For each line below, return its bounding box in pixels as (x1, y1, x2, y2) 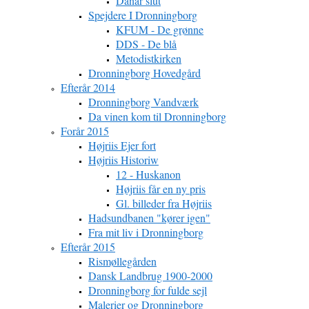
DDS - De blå (116, 37, 177, 51)
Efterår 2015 (61, 239, 115, 254)
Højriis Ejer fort (88, 138, 156, 152)
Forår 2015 (61, 123, 109, 138)
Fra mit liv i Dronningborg (88, 225, 203, 239)
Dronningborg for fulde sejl (88, 283, 207, 297)
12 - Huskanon (116, 167, 181, 181)
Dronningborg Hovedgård (88, 66, 201, 80)
